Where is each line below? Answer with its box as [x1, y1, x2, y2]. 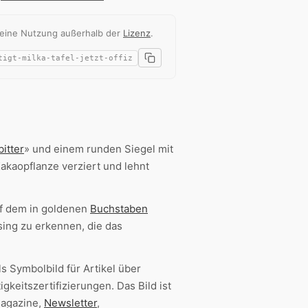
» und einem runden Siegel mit [24, 142, 173, 155]
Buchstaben [90, 202, 148, 215]
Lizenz [123, 27, 151, 38]
